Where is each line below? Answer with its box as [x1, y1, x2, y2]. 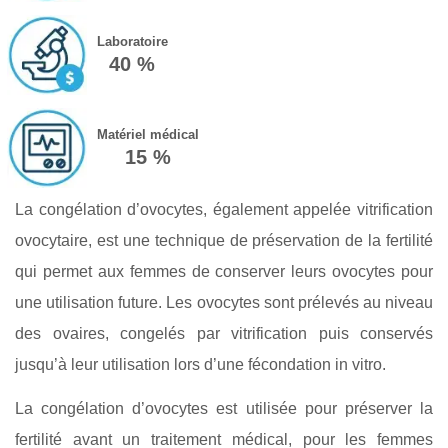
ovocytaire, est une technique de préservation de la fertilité [15, 231, 433, 249]
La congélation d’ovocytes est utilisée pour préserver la [15, 399, 433, 417]
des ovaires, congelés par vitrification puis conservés [15, 324, 433, 342]
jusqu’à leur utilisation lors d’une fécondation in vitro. [15, 355, 386, 373]
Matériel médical [96, 126, 199, 142]
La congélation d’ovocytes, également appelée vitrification [15, 200, 433, 218]
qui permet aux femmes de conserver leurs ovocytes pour [15, 262, 433, 280]
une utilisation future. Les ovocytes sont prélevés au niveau [15, 293, 433, 311]
